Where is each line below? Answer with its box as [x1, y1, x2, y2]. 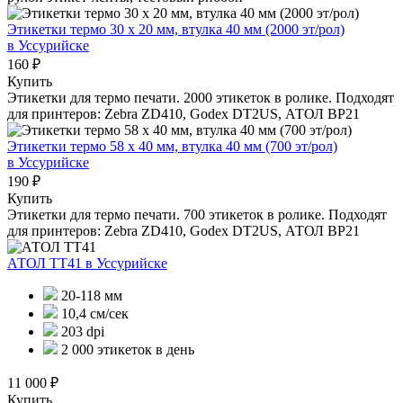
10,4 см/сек [58, 305, 129, 321]
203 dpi [58, 323, 104, 339]
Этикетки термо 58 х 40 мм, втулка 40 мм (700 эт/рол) [7, 138, 337, 154]
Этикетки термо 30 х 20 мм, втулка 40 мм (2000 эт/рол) [7, 21, 345, 37]
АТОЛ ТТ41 [7, 255, 85, 271]
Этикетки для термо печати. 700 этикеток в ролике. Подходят [7, 206, 387, 222]
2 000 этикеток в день [58, 341, 194, 357]
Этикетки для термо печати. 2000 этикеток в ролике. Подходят [7, 89, 394, 105]
